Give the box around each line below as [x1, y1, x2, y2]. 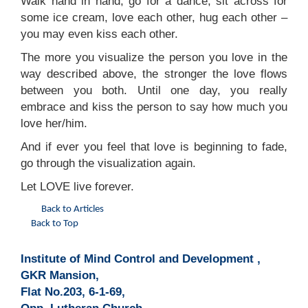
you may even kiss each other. [21, 27, 178, 41]
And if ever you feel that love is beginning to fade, [21, 140, 287, 154]
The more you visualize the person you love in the [21, 51, 287, 65]
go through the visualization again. [21, 157, 196, 170]
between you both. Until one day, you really [21, 84, 287, 98]
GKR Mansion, [21, 269, 99, 283]
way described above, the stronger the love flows [21, 67, 287, 81]
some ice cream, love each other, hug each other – [21, 11, 287, 25]
